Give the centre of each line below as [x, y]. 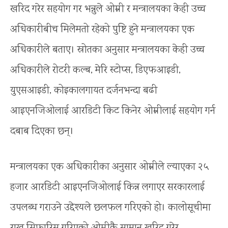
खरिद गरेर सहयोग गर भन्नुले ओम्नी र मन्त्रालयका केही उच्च [108, 9]
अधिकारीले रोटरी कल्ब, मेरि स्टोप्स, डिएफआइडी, [95, 70]
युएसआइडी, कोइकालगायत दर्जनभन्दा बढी [84, 91]
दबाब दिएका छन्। [42, 131]
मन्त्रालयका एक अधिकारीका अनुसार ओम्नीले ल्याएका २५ [109, 167]
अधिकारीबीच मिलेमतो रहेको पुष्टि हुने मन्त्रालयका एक [102, 30]
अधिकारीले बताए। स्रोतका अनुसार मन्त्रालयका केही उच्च [108, 50]
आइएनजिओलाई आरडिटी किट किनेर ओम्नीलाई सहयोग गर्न [113, 111]
